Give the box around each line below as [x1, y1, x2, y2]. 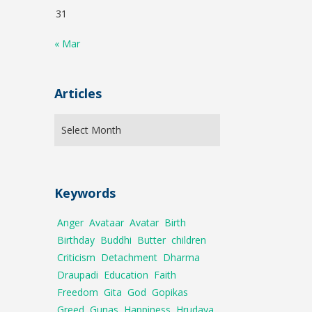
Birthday [57, 233, 95, 247]
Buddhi [100, 233, 132, 247]
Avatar [130, 216, 159, 229]
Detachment [101, 251, 158, 264]
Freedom [57, 286, 99, 299]
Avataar [89, 216, 125, 229]
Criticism [57, 251, 96, 264]
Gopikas [152, 286, 189, 299]
